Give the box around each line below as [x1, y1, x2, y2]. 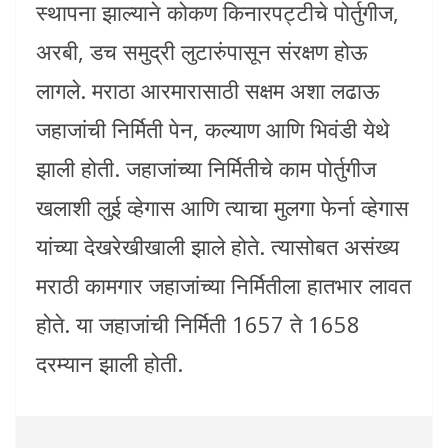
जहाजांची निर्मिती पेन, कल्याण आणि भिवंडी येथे [36, 113, 390, 144]
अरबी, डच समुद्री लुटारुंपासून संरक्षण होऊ [36, 35, 368, 66]
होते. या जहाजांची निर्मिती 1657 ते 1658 [36, 308, 360, 339]
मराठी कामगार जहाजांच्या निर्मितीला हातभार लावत [36, 269, 411, 300]
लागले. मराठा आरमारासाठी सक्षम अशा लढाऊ [36, 74, 380, 105]
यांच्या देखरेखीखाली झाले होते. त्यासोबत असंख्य [36, 230, 399, 261]
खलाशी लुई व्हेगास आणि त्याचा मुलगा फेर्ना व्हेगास [36, 191, 409, 222]
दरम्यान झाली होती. [36, 347, 189, 378]
